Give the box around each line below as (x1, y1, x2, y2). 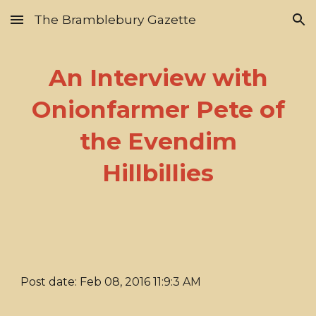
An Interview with (48, 63, 268, 92)
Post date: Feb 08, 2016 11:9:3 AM (20, 275, 202, 288)
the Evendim (79, 127, 237, 155)
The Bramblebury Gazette (34, 12, 196, 27)
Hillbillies (102, 159, 214, 187)
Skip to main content (11, 20, 111, 32)
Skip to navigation (217, 20, 305, 32)
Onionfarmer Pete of (31, 95, 285, 123)
